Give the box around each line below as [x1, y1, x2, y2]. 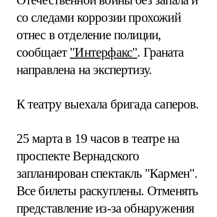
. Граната [137, 45, 184, 60]
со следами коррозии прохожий [16, 10, 181, 25]
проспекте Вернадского [16, 149, 139, 164]
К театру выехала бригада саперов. [16, 97, 199, 112]
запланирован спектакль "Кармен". [16, 166, 198, 181]
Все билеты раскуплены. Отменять [16, 184, 198, 199]
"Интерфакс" [70, 45, 138, 60]
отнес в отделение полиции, [16, 27, 161, 42]
